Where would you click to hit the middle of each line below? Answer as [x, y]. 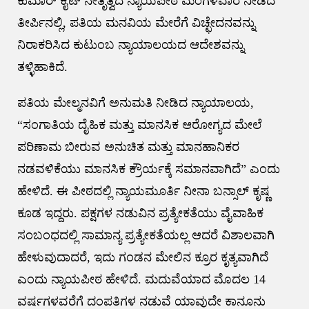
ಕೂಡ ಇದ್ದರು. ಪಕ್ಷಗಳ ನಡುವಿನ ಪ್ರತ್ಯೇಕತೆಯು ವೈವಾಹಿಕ [140, 213]
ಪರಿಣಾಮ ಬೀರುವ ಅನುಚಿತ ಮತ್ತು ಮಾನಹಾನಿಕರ [128, 147]
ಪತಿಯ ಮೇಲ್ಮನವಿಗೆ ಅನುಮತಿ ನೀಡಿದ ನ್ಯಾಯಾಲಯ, [135, 103]
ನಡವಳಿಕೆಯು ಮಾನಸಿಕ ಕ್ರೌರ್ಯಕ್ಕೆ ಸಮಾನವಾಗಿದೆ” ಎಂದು [148, 169]
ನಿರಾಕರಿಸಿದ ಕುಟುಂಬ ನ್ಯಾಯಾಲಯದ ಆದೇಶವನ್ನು [130, 45]
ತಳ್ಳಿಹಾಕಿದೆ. [42, 67]
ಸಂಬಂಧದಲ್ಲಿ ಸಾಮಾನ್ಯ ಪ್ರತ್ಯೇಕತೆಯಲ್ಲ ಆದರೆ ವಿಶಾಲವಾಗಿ [146, 235]
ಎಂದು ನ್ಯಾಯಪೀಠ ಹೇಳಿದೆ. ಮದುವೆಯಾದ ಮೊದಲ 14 [141, 279]
